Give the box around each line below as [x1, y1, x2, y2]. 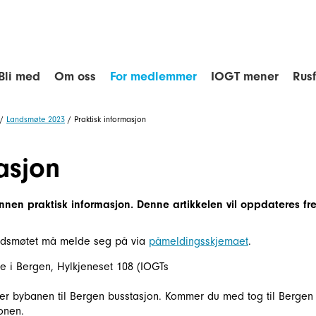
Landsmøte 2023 [6, 114, 65, 124]
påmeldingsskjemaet [149, 235, 248, 248]
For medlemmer [110, 69, 197, 84]
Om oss [54, 69, 96, 84]
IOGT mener [211, 69, 279, 84]
